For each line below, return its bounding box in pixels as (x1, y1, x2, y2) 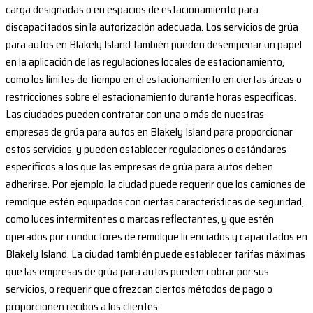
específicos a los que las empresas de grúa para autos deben (6, 158, 273, 176)
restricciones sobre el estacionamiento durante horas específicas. (6, 88, 296, 106)
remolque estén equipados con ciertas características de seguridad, (6, 193, 304, 211)
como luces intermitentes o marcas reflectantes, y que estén (6, 210, 274, 228)
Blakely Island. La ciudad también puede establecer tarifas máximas (6, 245, 305, 263)
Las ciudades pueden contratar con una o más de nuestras (6, 105, 264, 124)
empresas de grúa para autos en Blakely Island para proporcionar (6, 123, 293, 141)
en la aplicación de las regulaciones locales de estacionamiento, (6, 53, 284, 71)
